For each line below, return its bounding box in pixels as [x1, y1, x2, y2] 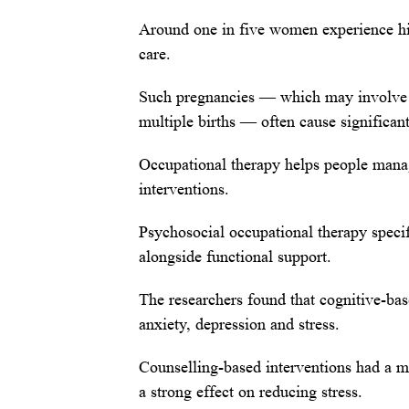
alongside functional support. [139, 247, 331, 267]
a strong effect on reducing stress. [139, 383, 362, 402]
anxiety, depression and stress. [139, 315, 340, 334]
